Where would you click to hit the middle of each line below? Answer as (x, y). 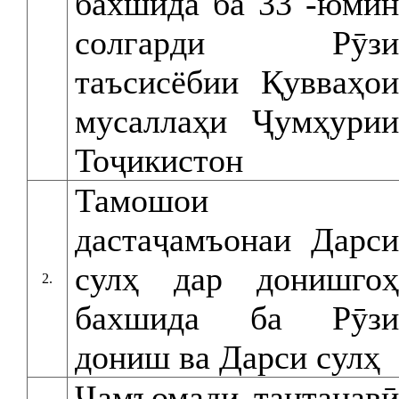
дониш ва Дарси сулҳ (228, 357)
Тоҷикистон (159, 160)
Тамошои (142, 200)
